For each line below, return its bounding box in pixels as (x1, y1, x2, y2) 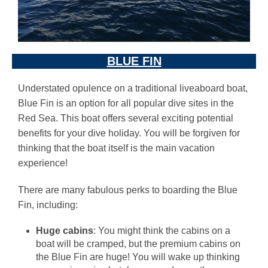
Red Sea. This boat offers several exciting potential (18, 113, 233, 123)
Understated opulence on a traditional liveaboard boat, (18, 83, 248, 93)
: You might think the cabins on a (93, 226, 230, 236)
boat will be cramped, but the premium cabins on (36, 239, 240, 249)
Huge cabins (36, 226, 93, 236)
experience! (18, 158, 68, 168)
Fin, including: (18, 200, 78, 210)
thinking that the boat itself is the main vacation (18, 143, 215, 153)
